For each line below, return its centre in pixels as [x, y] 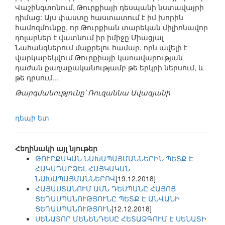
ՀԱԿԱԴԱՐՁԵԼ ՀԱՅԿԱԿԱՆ [83, 168]
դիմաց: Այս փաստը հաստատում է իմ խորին [99, 17]
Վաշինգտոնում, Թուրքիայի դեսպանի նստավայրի [109, 7]
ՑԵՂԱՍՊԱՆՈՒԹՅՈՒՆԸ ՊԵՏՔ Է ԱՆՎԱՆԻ [107, 199]
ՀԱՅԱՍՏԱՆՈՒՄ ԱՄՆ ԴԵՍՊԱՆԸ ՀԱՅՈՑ [105, 189]
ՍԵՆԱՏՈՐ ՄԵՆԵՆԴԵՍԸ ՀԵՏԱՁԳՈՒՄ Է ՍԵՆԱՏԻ [121, 219]
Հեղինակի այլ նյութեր [56, 148]
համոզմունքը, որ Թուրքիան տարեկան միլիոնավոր [111, 27]
